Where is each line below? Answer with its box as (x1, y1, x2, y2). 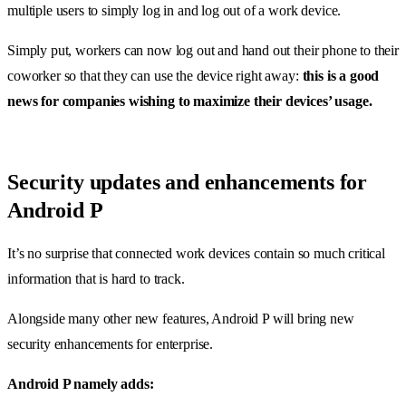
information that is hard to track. (7, 270, 185, 286)
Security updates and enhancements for (7, 169, 368, 194)
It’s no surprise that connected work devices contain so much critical (7, 245, 385, 261)
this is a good (302, 67, 380, 83)
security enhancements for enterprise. (7, 335, 214, 352)
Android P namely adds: (7, 375, 154, 391)
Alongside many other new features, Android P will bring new (7, 310, 354, 326)
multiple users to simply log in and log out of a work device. (7, 2, 342, 18)
